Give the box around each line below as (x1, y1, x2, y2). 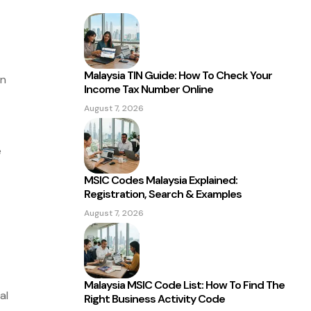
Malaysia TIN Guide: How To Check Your (84, 68, 272, 83)
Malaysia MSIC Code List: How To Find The (84, 278, 285, 292)
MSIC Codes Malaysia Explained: (84, 173, 237, 187)
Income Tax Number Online (84, 82, 213, 96)
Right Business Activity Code (84, 292, 225, 306)
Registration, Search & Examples (84, 187, 242, 201)
